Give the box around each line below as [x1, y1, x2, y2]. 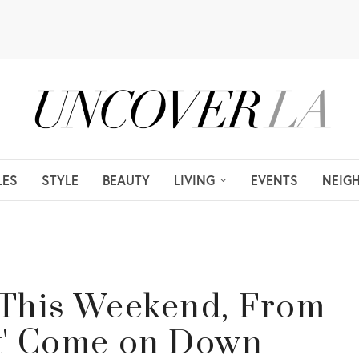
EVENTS [251, 171, 298, 188]
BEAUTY [103, 171, 150, 188]
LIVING [174, 171, 215, 188]
